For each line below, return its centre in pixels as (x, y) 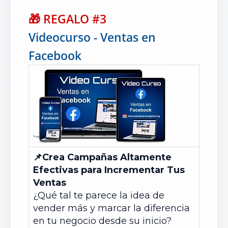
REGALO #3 (75, 19)
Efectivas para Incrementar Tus (109, 170)
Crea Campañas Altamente (107, 157)
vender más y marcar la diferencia (111, 208)
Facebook (55, 55)
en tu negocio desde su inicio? (102, 221)
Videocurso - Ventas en (92, 37)
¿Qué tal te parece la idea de (99, 195)
